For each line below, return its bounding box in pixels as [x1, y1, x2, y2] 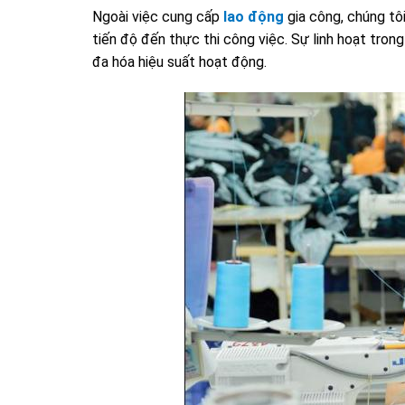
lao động [223, 8, 284, 26]
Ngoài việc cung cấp [92, 8, 223, 26]
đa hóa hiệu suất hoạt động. [92, 53, 267, 71]
